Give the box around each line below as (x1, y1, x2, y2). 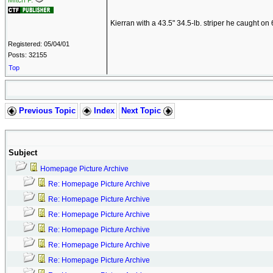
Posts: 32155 (8, 51, 47, 58)
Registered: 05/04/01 (8, 40, 69, 48)
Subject (9, 148, 37, 157)
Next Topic (121, 106, 163, 115)
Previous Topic (16, 106, 76, 115)
